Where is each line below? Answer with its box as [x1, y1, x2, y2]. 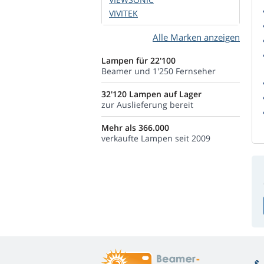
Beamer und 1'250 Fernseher [101, 65, 216, 77]
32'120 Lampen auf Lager [101, 88, 202, 100]
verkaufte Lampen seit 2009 [101, 133, 210, 144]
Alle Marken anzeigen [153, 31, 240, 43]
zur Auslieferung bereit [101, 99, 193, 110]
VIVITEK [109, 8, 138, 19]
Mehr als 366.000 [101, 122, 169, 133]
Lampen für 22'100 [101, 55, 176, 66]
